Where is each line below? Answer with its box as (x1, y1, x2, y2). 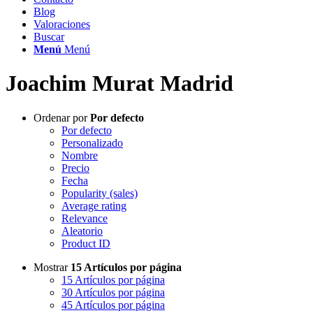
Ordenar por (34, 111, 90, 124)
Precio (61, 161, 89, 174)
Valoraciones (34, 18, 90, 30)
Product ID (61, 237, 110, 249)
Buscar (34, 31, 64, 43)
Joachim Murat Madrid (6, 71, 233, 96)
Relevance (61, 212, 108, 224)
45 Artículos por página (61, 298, 165, 311)
